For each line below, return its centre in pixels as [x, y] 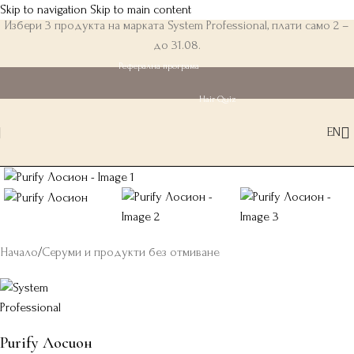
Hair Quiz [217, 99]
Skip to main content [141, 9]
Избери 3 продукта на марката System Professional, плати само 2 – [177, 25]
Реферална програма [158, 66]
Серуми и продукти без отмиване [131, 252]
